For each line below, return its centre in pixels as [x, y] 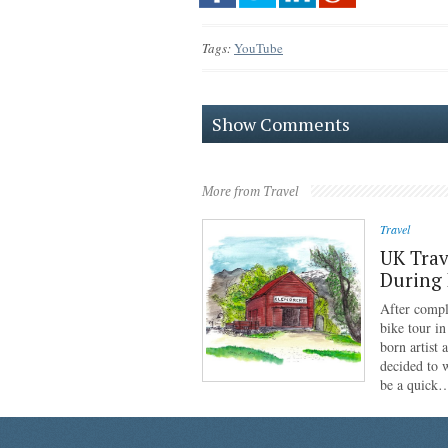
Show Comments [281, 124]
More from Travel [250, 191]
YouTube [258, 48]
